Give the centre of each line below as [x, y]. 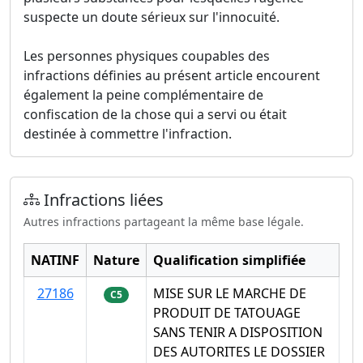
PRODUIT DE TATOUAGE [227, 312]
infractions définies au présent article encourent [172, 75]
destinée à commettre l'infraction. [128, 133]
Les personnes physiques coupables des [147, 56]
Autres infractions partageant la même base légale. [164, 221]
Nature [116, 260]
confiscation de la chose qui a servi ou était [155, 114]
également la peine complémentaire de [143, 94]
